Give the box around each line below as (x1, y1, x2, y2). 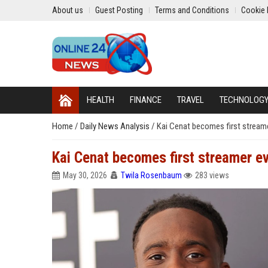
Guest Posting (95, 5, 143, 15)
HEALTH (87, 95, 114, 105)
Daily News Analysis (80, 121, 151, 132)
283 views (195, 170, 229, 180)
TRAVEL (177, 95, 204, 105)
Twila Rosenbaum (121, 170, 182, 180)
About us (52, 5, 83, 15)
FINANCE (130, 95, 162, 105)
